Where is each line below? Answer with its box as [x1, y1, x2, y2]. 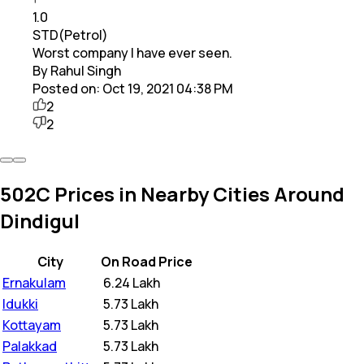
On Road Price [101, 252, 193, 271]
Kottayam [2, 315, 61, 334]
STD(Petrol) [32, 25, 108, 44]
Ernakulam [2, 273, 66, 292]
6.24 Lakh [103, 273, 160, 292]
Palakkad [2, 336, 57, 355]
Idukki [2, 294, 38, 313]
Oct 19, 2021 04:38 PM [102, 79, 233, 97]
